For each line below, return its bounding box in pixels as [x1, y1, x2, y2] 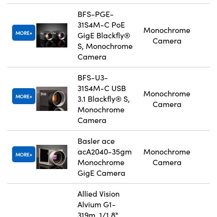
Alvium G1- [77, 199, 116, 210]
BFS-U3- [77, 72, 108, 83]
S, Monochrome [77, 41, 133, 51]
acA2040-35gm [77, 146, 132, 157]
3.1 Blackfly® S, [77, 93, 130, 104]
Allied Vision [77, 188, 120, 199]
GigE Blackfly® [77, 30, 130, 41]
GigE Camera [77, 168, 125, 178]
